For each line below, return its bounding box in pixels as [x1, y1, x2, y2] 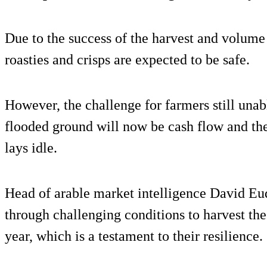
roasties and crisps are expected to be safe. [5, 51, 250, 67]
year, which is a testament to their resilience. [5, 228, 263, 244]
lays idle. [5, 139, 57, 156]
